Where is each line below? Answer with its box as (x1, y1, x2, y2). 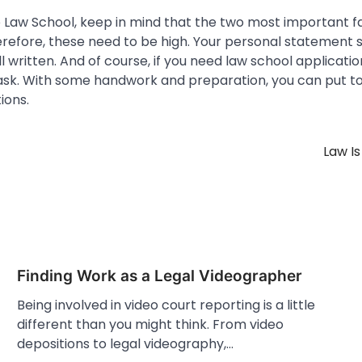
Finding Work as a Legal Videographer (16, 266, 302, 285)
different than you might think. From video (16, 314, 284, 334)
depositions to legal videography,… (16, 334, 234, 353)
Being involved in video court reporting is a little (16, 295, 315, 314)
